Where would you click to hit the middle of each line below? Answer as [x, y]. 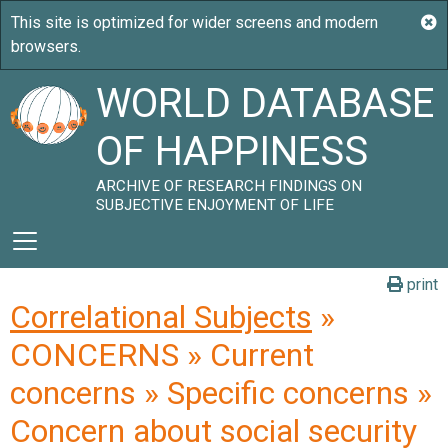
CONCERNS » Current [162, 355]
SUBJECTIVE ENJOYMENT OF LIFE [215, 205]
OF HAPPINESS [232, 151]
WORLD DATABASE [265, 103]
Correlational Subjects [161, 317]
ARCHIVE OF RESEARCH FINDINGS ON [229, 186]
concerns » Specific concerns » [221, 393]
